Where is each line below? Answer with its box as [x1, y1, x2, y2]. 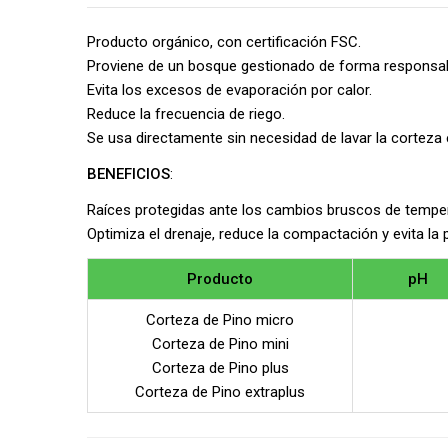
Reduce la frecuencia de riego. [87, 105, 285, 123]
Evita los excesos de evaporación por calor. [87, 81, 372, 99]
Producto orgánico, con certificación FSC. [87, 33, 361, 51]
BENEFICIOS [87, 165, 170, 183]
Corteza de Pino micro [146, 311, 294, 329]
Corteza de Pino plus [151, 359, 289, 377]
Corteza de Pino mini [151, 335, 289, 353]
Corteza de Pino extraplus [135, 383, 305, 401]
